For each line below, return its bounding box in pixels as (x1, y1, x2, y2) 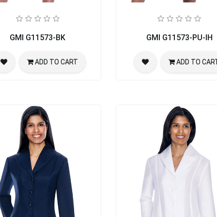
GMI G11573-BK (10, 33, 66, 43)
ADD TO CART (34, 58, 78, 66)
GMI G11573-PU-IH (146, 33, 213, 43)
